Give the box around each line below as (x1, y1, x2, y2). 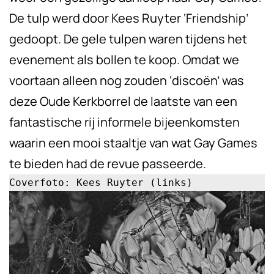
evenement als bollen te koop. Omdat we (9, 51, 239, 68)
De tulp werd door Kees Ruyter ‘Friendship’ (9, 10, 248, 27)
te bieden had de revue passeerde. (9, 155, 206, 172)
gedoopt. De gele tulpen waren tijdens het (9, 31, 247, 48)
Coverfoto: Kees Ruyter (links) (9, 177, 193, 189)
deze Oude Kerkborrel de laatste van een (9, 93, 237, 110)
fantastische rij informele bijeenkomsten (9, 114, 240, 131)
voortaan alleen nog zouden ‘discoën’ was (9, 72, 244, 89)
